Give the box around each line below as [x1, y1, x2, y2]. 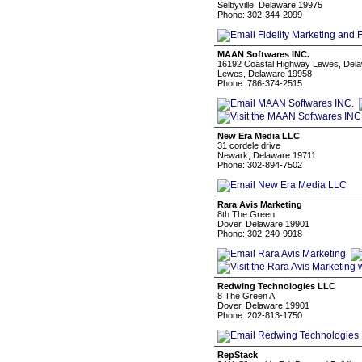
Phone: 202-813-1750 [217, 310, 302, 320]
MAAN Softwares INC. [217, 49, 309, 59]
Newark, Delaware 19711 [217, 150, 316, 160]
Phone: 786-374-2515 [217, 78, 302, 88]
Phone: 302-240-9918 [217, 229, 302, 238]
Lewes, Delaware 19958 [217, 69, 312, 78]
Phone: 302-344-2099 [217, 10, 302, 19]
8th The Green [217, 209, 275, 219]
